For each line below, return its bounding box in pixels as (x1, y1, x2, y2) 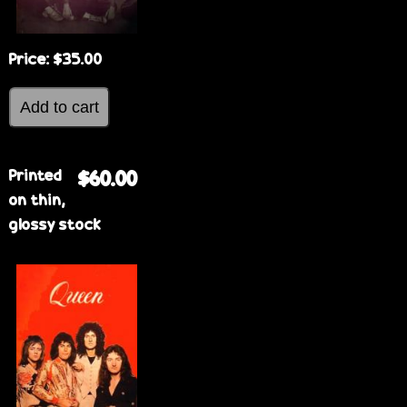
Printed (9, 164, 62, 186)
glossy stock (9, 213, 101, 235)
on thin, (9, 189, 65, 211)
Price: (9, 48, 50, 70)
